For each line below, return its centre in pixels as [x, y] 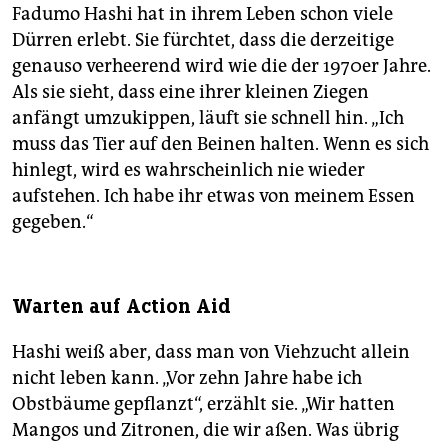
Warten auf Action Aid [121, 307]
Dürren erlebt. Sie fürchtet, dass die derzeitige [203, 40]
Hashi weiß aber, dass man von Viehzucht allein [211, 352]
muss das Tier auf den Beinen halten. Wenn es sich [220, 144]
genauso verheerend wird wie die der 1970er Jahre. [221, 66]
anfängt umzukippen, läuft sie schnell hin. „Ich [208, 118]
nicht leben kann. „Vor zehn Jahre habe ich [187, 378]
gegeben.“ [53, 222]
